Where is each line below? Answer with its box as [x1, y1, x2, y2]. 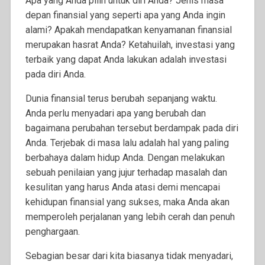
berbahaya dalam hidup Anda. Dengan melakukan [25, 152, 225, 164]
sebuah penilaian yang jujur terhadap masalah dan [25, 167, 227, 179]
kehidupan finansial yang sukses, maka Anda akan [25, 196, 230, 208]
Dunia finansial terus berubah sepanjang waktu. [25, 93, 217, 105]
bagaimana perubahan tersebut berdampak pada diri [25, 122, 238, 134]
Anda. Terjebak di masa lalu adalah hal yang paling [25, 137, 229, 149]
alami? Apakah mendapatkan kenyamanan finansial [25, 24, 232, 36]
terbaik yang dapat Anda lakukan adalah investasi [25, 54, 227, 66]
